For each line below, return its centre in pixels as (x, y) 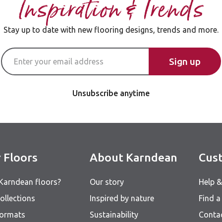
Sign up (185, 61)
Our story (107, 182)
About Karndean (134, 157)
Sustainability (114, 215)
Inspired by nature (122, 198)
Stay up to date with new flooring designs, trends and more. (111, 30)
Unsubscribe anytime (111, 93)
